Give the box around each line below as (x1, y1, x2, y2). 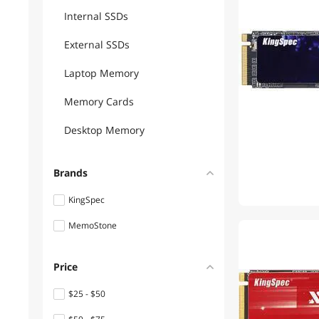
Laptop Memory (64, 66, 139, 80)
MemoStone (68, 219, 117, 231)
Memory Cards (64, 95, 134, 108)
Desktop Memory (64, 123, 145, 137)
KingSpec (68, 194, 105, 206)
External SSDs (64, 38, 130, 51)
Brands (53, 166, 88, 179)
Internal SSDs (64, 9, 128, 23)
